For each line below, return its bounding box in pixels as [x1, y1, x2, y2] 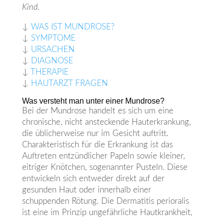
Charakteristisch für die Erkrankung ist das [22, 140, 173, 149]
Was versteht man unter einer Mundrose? [22, 97, 165, 106]
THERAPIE [30, 68, 69, 77]
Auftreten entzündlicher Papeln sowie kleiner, [22, 152, 185, 161]
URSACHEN [30, 45, 75, 54]
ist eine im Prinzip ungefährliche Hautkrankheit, [22, 208, 192, 217]
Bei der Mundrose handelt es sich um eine [22, 107, 173, 115]
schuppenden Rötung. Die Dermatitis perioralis [22, 197, 189, 206]
